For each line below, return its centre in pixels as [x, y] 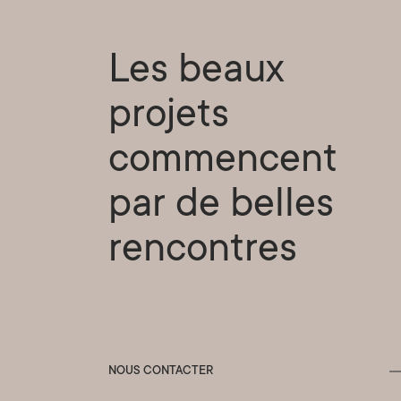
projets [168, 118]
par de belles [221, 207]
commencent [222, 162]
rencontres [202, 252]
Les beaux [196, 73]
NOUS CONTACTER [160, 371]
